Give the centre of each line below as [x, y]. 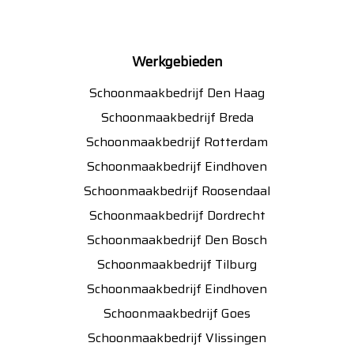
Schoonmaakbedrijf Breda [177, 117]
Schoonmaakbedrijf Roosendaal [177, 190]
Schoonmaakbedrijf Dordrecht [177, 215]
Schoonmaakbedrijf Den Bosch [177, 239]
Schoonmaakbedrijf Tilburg [177, 264]
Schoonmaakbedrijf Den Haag [177, 92]
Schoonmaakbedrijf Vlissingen [177, 337]
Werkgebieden [177, 61]
